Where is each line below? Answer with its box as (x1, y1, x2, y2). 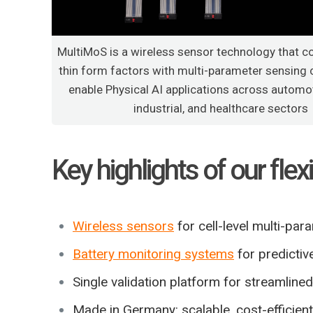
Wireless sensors (73, 217, 174, 234)
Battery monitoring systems (73, 245, 234, 262)
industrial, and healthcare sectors (133, 101, 309, 115)
